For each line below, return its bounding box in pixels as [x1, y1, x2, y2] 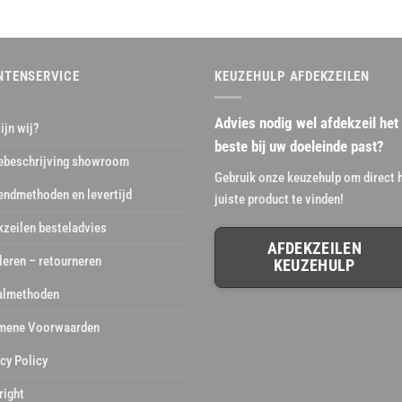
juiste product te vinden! [214, 190, 344, 207]
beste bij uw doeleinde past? [214, 138, 384, 156]
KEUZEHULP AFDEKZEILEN [214, 68, 370, 85]
